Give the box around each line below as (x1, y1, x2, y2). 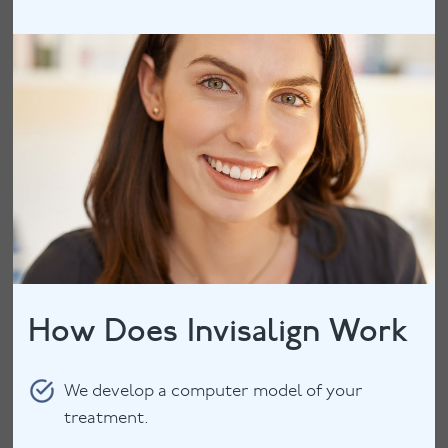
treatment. (64, 409, 150, 427)
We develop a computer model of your (64, 382, 364, 400)
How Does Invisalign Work (28, 310, 409, 350)
